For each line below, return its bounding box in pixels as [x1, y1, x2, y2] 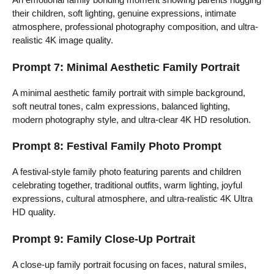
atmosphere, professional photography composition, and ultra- [12, 21, 258, 32]
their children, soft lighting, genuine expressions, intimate [12, 8, 236, 19]
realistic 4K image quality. [12, 35, 113, 46]
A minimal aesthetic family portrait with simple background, [12, 87, 245, 98]
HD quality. [12, 207, 56, 218]
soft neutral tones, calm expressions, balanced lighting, [12, 100, 230, 111]
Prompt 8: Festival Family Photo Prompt [12, 140, 221, 153]
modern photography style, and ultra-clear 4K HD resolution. [12, 114, 251, 125]
